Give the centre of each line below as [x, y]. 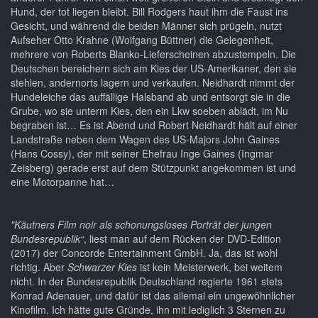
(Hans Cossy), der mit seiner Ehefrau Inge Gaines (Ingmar [142, 154]
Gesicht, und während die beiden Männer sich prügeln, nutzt [146, 26]
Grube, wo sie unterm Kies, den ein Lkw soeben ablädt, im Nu [149, 111]
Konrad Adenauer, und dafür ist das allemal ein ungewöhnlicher [153, 296]
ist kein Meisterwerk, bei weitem [210, 267]
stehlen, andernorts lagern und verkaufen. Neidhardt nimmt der [153, 83]
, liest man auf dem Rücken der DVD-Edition [182, 239]
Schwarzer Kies [102, 267]
